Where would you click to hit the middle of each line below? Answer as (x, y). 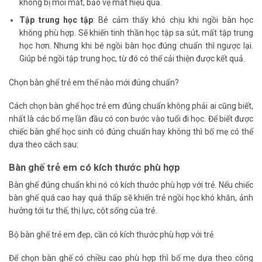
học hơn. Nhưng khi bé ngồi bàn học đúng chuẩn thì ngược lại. (136, 46)
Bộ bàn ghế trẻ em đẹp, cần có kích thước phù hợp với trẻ (111, 234)
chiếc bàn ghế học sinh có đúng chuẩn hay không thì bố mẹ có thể (131, 131)
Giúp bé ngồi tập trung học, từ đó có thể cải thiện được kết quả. (132, 59)
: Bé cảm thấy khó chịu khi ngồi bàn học (173, 20)
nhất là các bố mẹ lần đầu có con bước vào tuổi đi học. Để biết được (131, 118)
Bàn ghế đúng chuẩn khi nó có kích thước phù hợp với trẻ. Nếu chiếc (131, 185)
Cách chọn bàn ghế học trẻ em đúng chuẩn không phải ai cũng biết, (131, 106)
